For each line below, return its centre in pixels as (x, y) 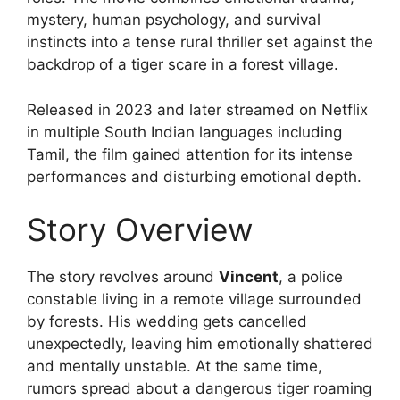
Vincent (249, 277)
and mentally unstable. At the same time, (175, 366)
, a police (311, 277)
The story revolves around (123, 277)
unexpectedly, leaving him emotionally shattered (200, 344)
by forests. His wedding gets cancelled (167, 321)
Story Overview (140, 229)
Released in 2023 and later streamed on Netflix (197, 109)
